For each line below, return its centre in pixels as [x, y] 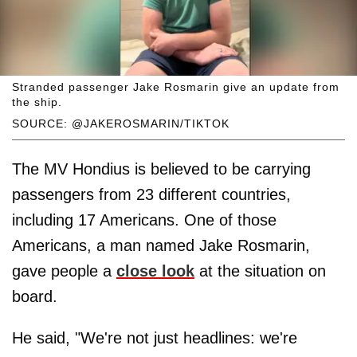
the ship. [37, 102]
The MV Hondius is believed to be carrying [161, 169]
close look [155, 271]
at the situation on [260, 271]
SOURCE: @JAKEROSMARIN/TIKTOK [121, 124]
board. [35, 297]
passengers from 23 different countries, [151, 195]
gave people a [64, 271]
